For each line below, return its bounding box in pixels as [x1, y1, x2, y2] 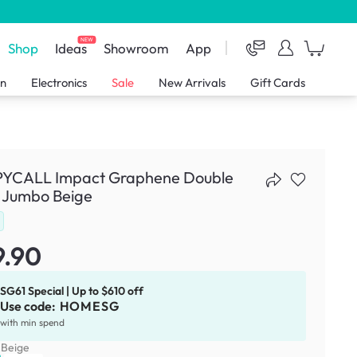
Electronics [31, 75, 88, 91]
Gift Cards [249, 75, 305, 91]
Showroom [104, 39, 170, 57]
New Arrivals [159, 75, 226, 91]
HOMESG [59, 297, 120, 314]
